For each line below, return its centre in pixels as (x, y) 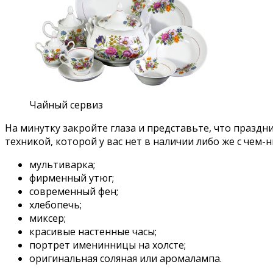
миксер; (48, 218)
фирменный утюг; (72, 178)
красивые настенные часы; (93, 232)
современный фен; (74, 192)
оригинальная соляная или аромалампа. (126, 259)
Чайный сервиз (66, 105)
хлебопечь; (55, 205)
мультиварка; (62, 165)
